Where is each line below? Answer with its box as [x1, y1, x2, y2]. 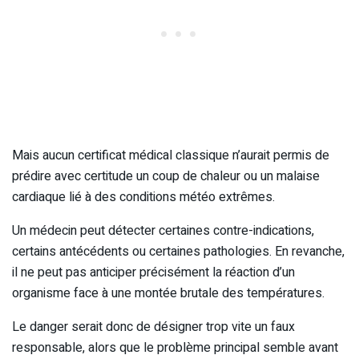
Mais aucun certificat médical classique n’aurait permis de [12, 146, 329, 166]
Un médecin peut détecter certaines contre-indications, [12, 221, 314, 241]
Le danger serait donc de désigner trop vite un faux [12, 317, 295, 337]
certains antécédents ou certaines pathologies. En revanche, [12, 242, 345, 262]
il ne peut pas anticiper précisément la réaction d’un [12, 263, 295, 283]
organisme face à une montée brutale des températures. [12, 284, 325, 304]
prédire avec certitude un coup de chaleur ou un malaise [12, 167, 320, 187]
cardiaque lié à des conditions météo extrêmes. [12, 188, 275, 208]
